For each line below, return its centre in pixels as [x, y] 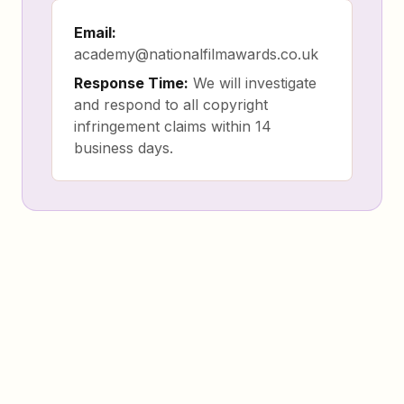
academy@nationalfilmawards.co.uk [196, 54]
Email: [95, 32]
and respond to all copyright [171, 105]
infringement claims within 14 [173, 126]
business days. [124, 148]
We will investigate [252, 83]
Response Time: [131, 83]
